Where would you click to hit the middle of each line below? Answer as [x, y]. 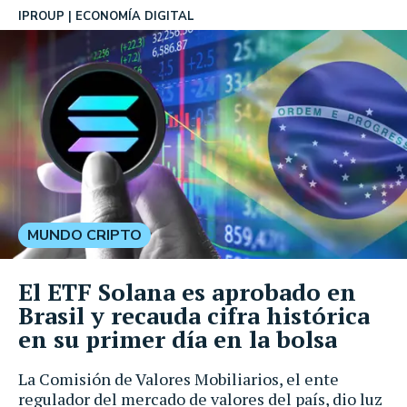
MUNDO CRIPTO [84, 235]
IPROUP [41, 16]
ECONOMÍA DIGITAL [135, 16]
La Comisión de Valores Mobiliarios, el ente [179, 378]
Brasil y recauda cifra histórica [194, 315]
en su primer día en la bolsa [178, 338]
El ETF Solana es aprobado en [187, 291]
